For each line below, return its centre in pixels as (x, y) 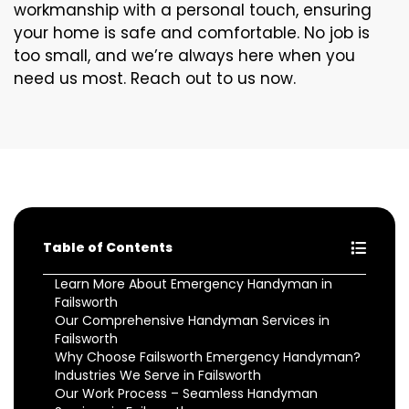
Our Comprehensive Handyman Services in (192, 320)
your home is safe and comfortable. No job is (192, 33)
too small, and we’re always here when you (184, 56)
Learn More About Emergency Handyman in (194, 284)
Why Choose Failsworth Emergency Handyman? (208, 357)
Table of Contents (108, 247)
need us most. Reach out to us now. (155, 79)
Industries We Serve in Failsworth (158, 375)
